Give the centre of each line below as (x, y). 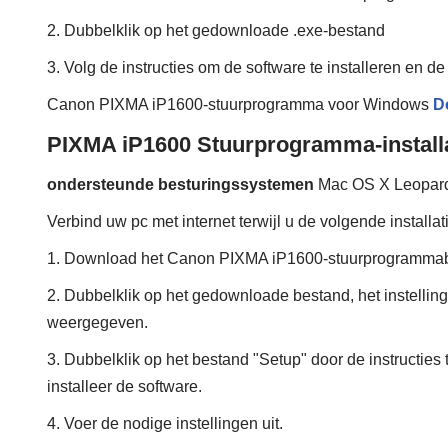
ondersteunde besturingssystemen (180, 185)
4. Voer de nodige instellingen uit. (165, 424)
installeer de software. (124, 387)
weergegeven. (97, 323)
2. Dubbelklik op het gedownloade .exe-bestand (216, 31)
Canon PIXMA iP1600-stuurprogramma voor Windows (240, 105)
